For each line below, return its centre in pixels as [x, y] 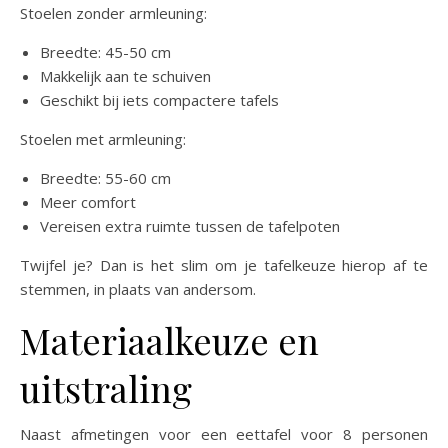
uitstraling [106, 387]
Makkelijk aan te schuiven [125, 75]
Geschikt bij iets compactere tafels [159, 99]
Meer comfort [88, 201]
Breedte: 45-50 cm [105, 51]
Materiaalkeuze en [169, 339]
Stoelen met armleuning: [103, 138]
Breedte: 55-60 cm [105, 177]
